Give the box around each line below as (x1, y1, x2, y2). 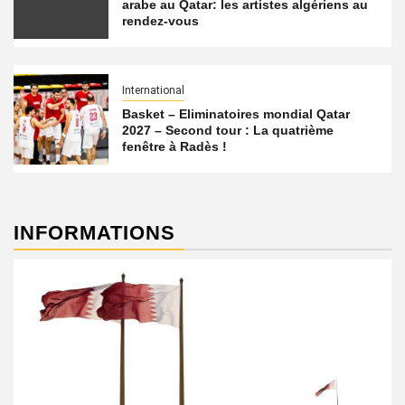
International (121, 84, 184, 97)
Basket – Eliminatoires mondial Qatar (121, 107, 350, 121)
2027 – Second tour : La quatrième (121, 123, 334, 137)
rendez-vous (121, 14, 199, 28)
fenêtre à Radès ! (121, 139, 227, 154)
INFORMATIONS (14, 221, 175, 244)
